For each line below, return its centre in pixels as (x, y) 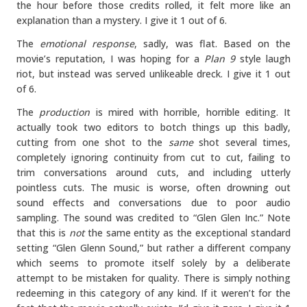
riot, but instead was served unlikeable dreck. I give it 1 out (153, 74)
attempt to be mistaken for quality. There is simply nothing (153, 278)
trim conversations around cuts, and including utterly (153, 172)
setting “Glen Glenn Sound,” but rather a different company (153, 248)
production (65, 112)
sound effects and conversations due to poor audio (153, 202)
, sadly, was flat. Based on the (212, 44)
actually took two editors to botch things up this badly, (153, 127)
